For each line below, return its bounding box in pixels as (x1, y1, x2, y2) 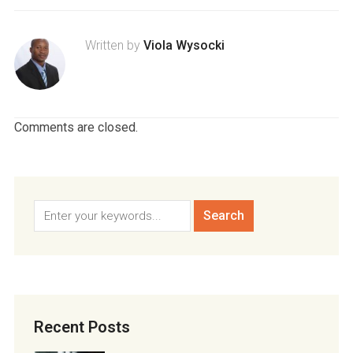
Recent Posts (33, 318, 130, 337)
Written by (84, 38, 143, 54)
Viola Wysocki (143, 38, 225, 54)
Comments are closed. (13, 120, 138, 136)
